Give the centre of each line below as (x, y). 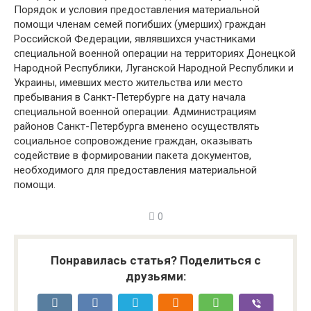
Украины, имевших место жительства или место (128, 83)
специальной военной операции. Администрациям (135, 112)
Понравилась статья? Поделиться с (155, 260)
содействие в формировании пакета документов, (133, 155)
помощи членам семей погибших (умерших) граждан (140, 24)
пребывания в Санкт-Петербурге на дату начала (130, 97)
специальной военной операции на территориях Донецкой (155, 53)
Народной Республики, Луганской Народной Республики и (154, 68)
